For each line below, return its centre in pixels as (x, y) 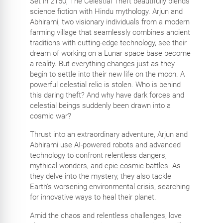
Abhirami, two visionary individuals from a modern (110, 22)
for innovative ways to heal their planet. (93, 197)
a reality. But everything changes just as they (102, 64)
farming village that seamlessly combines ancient (110, 33)
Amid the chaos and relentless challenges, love (106, 216)
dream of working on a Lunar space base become (110, 54)
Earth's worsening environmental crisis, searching (110, 187)
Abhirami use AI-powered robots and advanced (105, 145)
